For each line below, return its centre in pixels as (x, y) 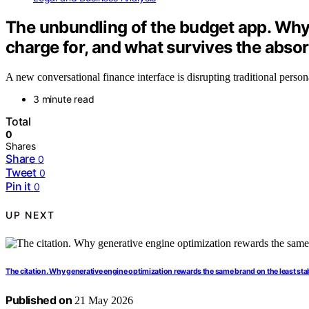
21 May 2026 (103, 300)
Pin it (18, 186)
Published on (39, 300)
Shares (21, 146)
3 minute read (64, 99)
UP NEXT (30, 215)
